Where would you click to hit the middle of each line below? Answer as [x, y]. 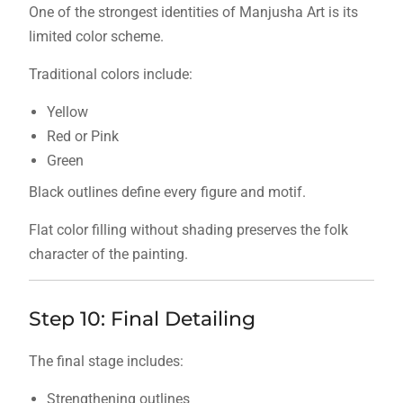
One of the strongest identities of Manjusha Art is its [193, 13]
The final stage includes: [106, 362]
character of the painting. [108, 255]
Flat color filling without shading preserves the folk [188, 230]
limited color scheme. [96, 37]
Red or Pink [82, 137]
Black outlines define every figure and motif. [167, 193]
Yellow [67, 112]
